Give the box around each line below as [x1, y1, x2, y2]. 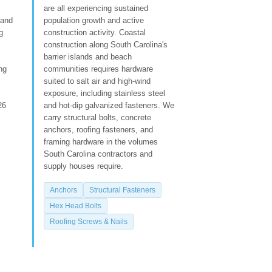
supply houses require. [44, 161, 123, 171]
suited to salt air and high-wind [44, 76, 151, 86]
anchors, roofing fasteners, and [44, 124, 153, 134]
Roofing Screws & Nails [50, 217, 127, 226]
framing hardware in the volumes [44, 137, 158, 146]
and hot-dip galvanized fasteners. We [44, 100, 174, 110]
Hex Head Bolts [50, 201, 101, 210]
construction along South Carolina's [44, 39, 168, 49]
